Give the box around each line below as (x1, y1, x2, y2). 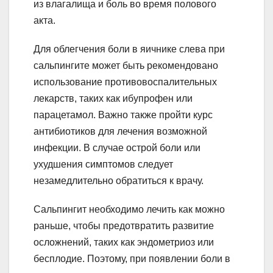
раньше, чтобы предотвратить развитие (34, 221, 214, 232)
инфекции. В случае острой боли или (34, 143, 200, 154)
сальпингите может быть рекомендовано (34, 60, 218, 71)
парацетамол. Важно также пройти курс (34, 110, 213, 121)
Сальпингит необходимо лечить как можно (34, 204, 225, 215)
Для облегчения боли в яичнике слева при (34, 44, 225, 55)
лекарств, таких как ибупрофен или (34, 93, 193, 104)
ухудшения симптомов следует (34, 159, 173, 170)
